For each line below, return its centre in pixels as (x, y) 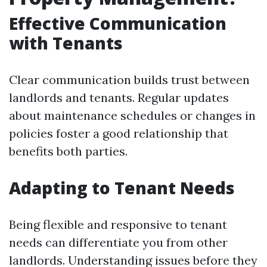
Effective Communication (118, 23)
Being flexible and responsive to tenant (118, 224)
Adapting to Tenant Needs (122, 188)
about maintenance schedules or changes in (132, 115)
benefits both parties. (68, 151)
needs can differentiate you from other (118, 242)
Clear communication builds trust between (129, 80)
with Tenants (66, 43)
